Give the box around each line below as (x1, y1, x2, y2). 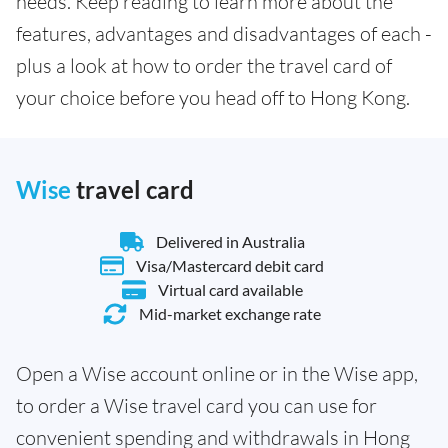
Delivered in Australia (155, 232, 305, 251)
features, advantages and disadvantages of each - (16, 21, 432, 46)
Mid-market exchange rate (139, 304, 321, 323)
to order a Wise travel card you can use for (16, 393, 377, 418)
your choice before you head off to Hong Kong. (16, 85, 410, 110)
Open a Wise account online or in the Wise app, (16, 361, 418, 386)
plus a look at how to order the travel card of (16, 53, 392, 78)
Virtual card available (157, 280, 303, 299)
